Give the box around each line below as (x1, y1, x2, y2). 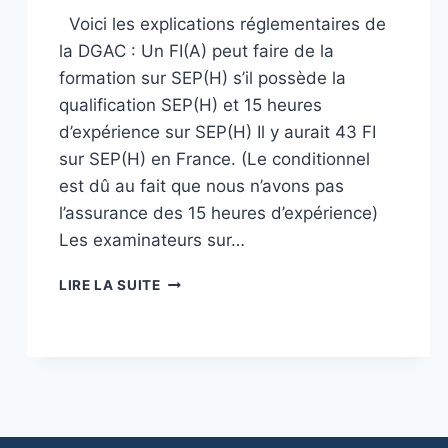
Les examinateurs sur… (59, 229, 245, 250)
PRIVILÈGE (159, 355, 236, 372)
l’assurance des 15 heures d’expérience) (59, 202, 378, 223)
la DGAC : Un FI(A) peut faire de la (59, 40, 334, 61)
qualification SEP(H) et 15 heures (59, 94, 322, 115)
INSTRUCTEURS (159, 271, 275, 288)
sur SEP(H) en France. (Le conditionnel (59, 148, 370, 169)
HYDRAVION (159, 376, 249, 393)
